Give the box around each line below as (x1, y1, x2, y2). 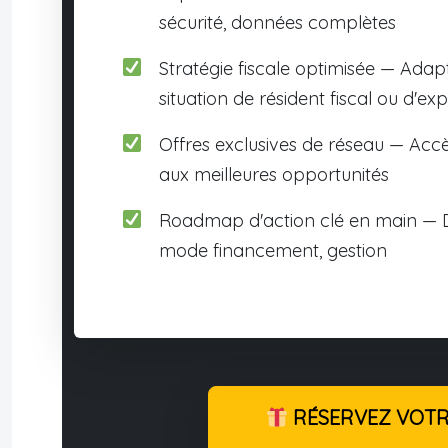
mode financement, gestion (158, 238, 387, 262)
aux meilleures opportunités (158, 162, 389, 186)
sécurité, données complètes (158, 10, 396, 34)
